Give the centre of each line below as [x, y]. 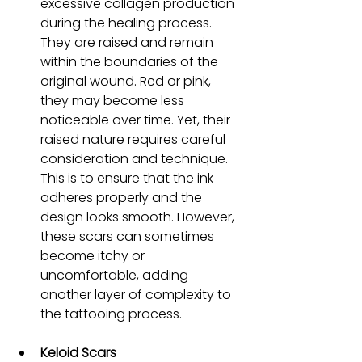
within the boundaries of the [131, 61]
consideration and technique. [136, 158]
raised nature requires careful [135, 139]
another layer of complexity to [137, 294]
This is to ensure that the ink [128, 178]
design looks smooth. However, [139, 217]
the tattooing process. [111, 314]
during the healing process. [128, 23]
